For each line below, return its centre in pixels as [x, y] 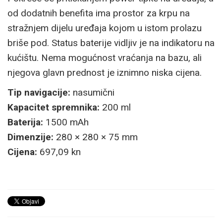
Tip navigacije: [39, 92]
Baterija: [25, 122]
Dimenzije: [30, 137]
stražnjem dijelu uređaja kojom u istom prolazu [105, 28]
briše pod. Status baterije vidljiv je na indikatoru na [111, 43]
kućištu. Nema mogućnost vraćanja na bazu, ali [105, 57]
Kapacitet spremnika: [54, 107]
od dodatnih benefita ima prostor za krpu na [99, 13]
